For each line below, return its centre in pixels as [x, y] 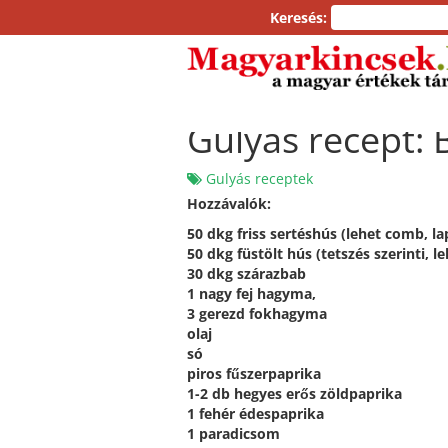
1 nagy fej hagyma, [251, 293]
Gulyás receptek [259, 178]
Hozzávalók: [229, 203]
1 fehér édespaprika [255, 413]
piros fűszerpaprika [254, 373]
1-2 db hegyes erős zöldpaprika [294, 393]
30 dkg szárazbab [246, 273]
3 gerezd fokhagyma [257, 313]
